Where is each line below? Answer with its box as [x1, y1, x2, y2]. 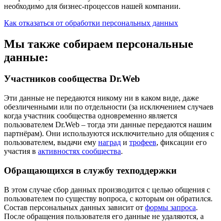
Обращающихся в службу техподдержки [4, 165, 177, 176]
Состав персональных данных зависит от [4, 203, 145, 212]
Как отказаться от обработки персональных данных [4, 18, 178, 27]
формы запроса [145, 203, 196, 212]
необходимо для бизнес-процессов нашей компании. [4, 1, 181, 10]
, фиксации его [156, 138, 207, 147]
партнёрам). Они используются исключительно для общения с [4, 129, 214, 138]
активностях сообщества [38, 147, 121, 156]
